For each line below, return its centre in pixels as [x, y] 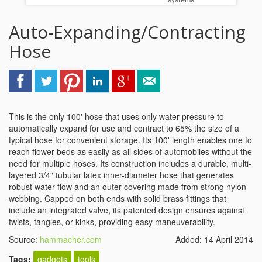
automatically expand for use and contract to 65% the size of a [124, 128]
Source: [24, 239]
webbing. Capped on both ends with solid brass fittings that [118, 198]
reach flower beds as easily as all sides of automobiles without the [130, 151]
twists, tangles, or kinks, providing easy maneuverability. [112, 222]
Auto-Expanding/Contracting [127, 32]
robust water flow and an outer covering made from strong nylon [127, 187]
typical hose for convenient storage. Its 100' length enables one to [130, 140]
